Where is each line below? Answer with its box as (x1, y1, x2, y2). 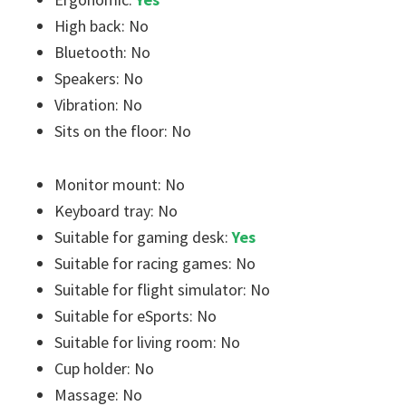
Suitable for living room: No (54, 332, 240, 353)
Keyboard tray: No (54, 200, 178, 221)
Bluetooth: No (54, 42, 150, 63)
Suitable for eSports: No (54, 305, 217, 326)
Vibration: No (54, 94, 142, 115)
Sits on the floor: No (54, 121, 191, 141)
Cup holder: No (54, 358, 154, 379)
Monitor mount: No (54, 174, 185, 195)
